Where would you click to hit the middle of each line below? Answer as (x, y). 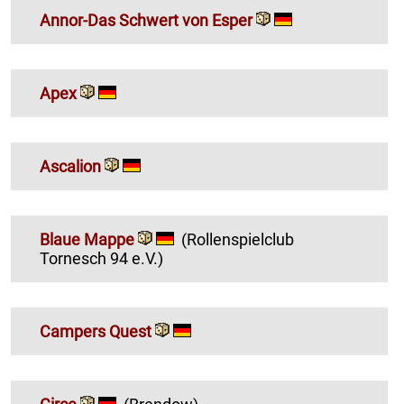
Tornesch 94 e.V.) (101, 258)
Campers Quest (96, 331)
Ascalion (70, 166)
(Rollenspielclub (238, 239)
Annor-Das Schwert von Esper (146, 20)
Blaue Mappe (87, 239)
